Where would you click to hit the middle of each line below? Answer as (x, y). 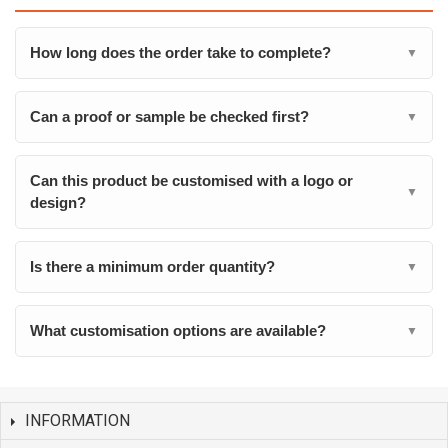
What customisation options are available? (178, 330)
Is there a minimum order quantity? (152, 266)
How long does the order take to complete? (180, 52)
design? (58, 202)
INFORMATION (77, 420)
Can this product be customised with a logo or (191, 180)
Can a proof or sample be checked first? (169, 116)
